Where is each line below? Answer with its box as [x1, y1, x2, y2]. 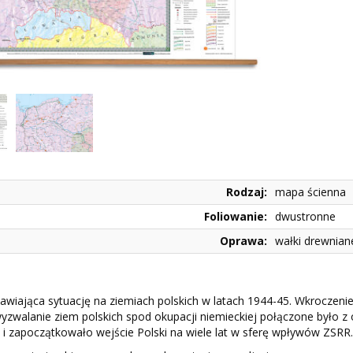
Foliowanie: [204, 209, 268, 224]
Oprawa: [220, 233, 268, 248]
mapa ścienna [275, 184, 347, 199]
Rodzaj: [226, 184, 268, 199]
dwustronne [275, 209, 336, 224]
